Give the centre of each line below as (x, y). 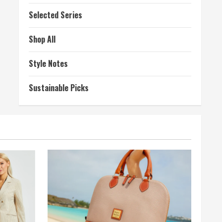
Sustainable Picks (59, 88)
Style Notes (48, 64)
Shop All (42, 39)
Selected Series (55, 15)
